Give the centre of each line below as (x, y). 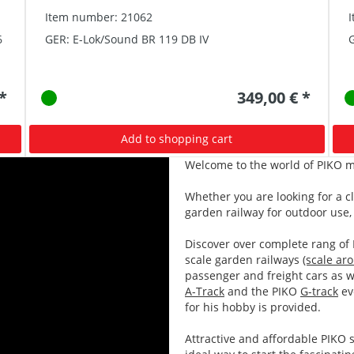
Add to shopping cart (177, 139)
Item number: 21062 (99, 17)
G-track (319, 291)
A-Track (205, 291)
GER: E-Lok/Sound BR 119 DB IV (127, 39)
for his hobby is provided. (253, 307)
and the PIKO (262, 291)
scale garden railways (244, 260)
